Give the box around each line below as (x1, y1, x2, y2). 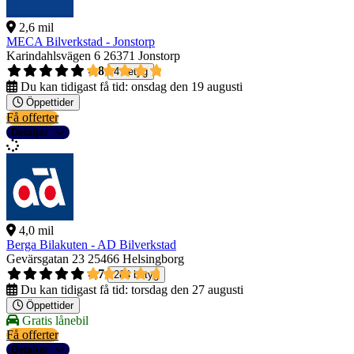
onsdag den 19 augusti (131, 80, 243, 94)
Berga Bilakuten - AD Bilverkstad (6, 238, 176, 252)
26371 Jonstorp (104, 49, 180, 63)
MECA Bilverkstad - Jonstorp (6, 35, 155, 49)
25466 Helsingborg (88, 252, 184, 266)
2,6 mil (19, 21, 54, 35)
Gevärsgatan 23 (6, 252, 85, 266)
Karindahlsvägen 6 (6, 49, 100, 63)
